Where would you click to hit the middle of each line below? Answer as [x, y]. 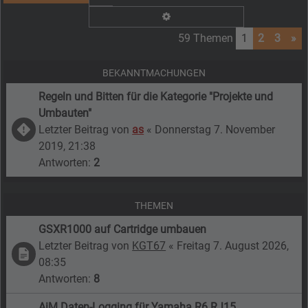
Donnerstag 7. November [215, 129]
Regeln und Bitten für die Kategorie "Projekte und [156, 96]
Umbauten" [65, 113]
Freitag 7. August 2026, [233, 245]
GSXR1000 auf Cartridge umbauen [123, 229]
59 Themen [206, 38]
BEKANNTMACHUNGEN [154, 73]
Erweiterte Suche [208, 15]
